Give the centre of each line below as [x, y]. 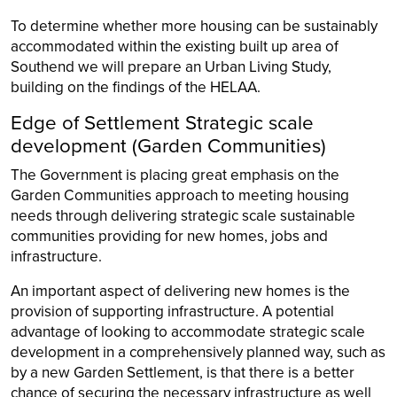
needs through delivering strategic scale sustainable [183, 215]
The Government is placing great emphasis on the [175, 175]
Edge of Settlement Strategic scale [162, 122]
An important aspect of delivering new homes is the [180, 291]
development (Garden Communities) [168, 145]
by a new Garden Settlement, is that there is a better [183, 372]
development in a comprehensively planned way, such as [198, 352]
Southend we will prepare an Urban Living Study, [171, 66]
